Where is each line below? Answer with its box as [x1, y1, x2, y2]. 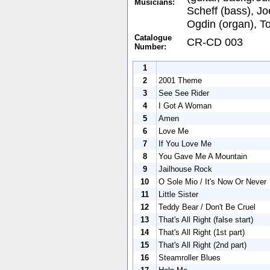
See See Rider [159, 88, 209, 98]
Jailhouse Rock [159, 164, 212, 174]
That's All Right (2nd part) [159, 240, 246, 250]
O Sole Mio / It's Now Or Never [159, 177, 266, 186]
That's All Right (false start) [159, 215, 253, 224]
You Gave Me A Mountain [159, 151, 247, 161]
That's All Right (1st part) [159, 227, 245, 237]
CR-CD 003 [187, 35, 243, 48]
